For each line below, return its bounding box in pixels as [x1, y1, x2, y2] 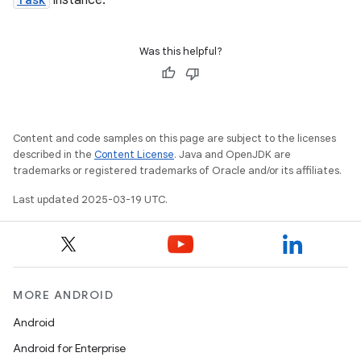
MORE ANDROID [13, 288, 114, 302]
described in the [13, 147, 94, 161]
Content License [94, 147, 174, 161]
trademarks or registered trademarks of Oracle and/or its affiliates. [13, 164, 342, 177]
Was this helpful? [139, 44, 222, 58]
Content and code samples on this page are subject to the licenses [13, 131, 336, 145]
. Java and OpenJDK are [174, 147, 291, 161]
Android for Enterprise [13, 341, 126, 355]
